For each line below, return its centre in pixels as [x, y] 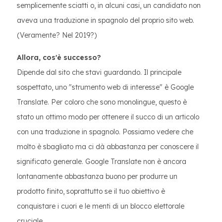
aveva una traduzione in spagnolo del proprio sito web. [106, 20]
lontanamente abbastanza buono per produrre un [97, 176]
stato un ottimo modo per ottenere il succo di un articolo [108, 117]
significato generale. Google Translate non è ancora [102, 162]
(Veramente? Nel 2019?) [57, 35]
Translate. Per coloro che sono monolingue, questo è [102, 102]
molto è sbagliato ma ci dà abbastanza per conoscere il [108, 147]
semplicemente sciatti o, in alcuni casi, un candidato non [109, 5]
